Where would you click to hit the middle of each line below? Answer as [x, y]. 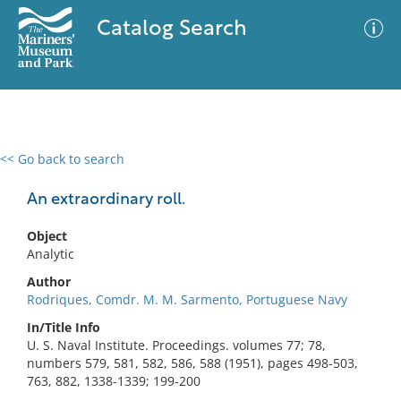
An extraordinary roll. [106, 200]
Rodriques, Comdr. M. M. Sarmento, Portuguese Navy [187, 299]
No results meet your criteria [197, 269]
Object [47, 236]
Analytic [51, 254]
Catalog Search [171, 30]
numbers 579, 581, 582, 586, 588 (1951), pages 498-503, [192, 363]
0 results [39, 170]
